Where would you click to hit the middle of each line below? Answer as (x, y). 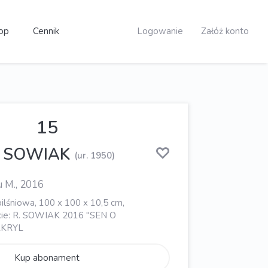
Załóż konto (225, 31)
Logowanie (160, 31)
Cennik (46, 31)
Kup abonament (47, 258)
